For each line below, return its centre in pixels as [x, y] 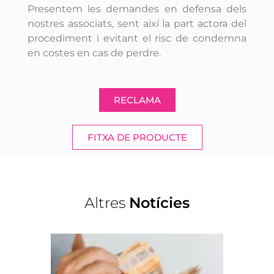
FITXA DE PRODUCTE [137, 138]
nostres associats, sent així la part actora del [137, 23]
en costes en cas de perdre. [94, 53]
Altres [105, 202]
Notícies [159, 202]
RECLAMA [137, 100]
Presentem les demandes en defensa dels [137, 9]
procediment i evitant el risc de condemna [137, 38]
